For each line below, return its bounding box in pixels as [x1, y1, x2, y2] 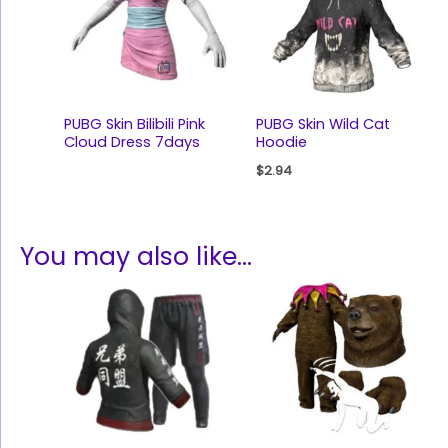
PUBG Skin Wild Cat [255, 114, 390, 135]
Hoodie [255, 132, 307, 153]
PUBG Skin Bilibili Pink [63, 114, 205, 135]
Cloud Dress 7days [63, 132, 200, 153]
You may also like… [20, 238, 252, 274]
